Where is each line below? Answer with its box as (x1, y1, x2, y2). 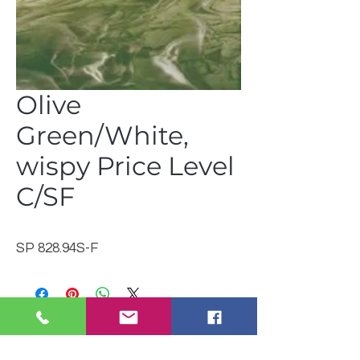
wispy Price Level (16, 150, 235, 182)
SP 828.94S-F (16, 241, 98, 256)
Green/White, (16, 120, 189, 151)
